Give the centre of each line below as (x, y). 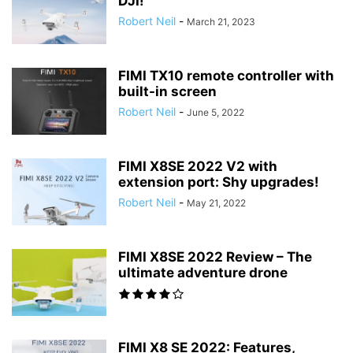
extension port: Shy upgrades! (219, 182)
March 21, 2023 (221, 21)
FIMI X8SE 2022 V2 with (198, 166)
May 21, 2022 (216, 203)
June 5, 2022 (216, 112)
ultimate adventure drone (203, 272)
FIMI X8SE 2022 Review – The (215, 256)
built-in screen (167, 91)
